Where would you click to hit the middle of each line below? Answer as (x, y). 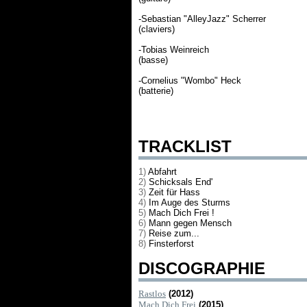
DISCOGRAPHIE (202, 268)
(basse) (153, 60)
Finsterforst (171, 244)
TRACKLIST (185, 146)
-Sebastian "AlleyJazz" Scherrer (202, 19)
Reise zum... (174, 233)
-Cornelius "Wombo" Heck (190, 81)
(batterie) (156, 91)
